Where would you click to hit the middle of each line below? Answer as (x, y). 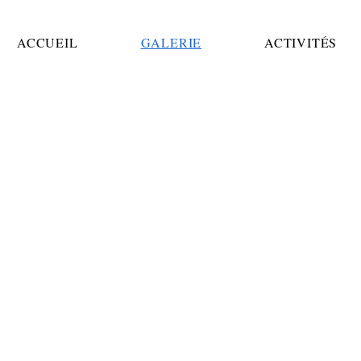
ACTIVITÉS (301, 42)
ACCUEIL (47, 42)
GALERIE (171, 42)
